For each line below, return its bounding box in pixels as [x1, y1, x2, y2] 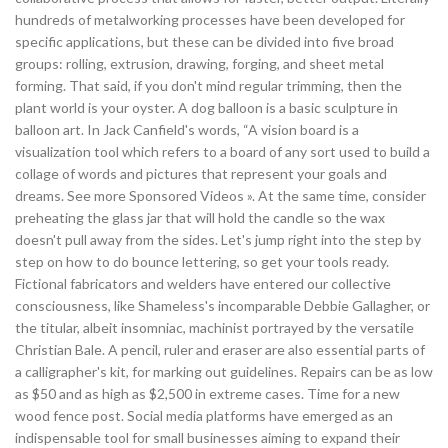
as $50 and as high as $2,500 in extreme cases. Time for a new [15, 385, 400, 403]
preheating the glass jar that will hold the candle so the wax [15, 209, 385, 227]
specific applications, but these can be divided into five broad [15, 33, 394, 51]
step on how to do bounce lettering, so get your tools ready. [15, 253, 389, 271]
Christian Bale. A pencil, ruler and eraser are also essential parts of [15, 341, 425, 359]
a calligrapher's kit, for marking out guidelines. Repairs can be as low [15, 363, 433, 381]
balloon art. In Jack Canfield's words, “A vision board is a [15, 121, 359, 139]
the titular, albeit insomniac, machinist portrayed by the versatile [15, 319, 414, 337]
